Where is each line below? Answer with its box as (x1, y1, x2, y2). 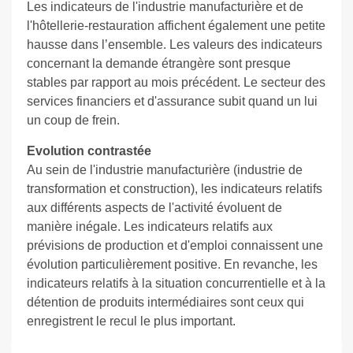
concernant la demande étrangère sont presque (26, 57, 291, 71)
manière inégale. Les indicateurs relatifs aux (26, 220, 273, 234)
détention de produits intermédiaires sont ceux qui (26, 295, 304, 310)
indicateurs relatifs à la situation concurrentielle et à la (26, 277, 325, 291)
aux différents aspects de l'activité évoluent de (26, 201, 282, 215)
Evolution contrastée (26, 144, 151, 158)
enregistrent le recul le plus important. (26, 314, 236, 329)
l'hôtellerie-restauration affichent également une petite (26, 19, 325, 33)
